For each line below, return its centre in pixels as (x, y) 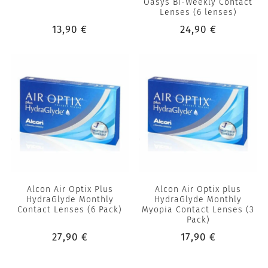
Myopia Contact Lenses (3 (198, 209)
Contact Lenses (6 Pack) (70, 209)
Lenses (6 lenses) (198, 13)
